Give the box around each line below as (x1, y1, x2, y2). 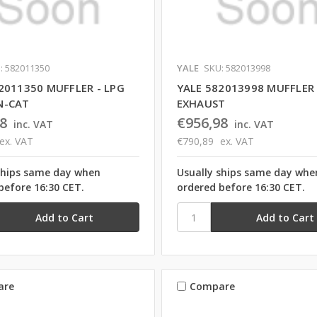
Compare (189, 279, 235, 293)
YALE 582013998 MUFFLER (176, 81, 315, 96)
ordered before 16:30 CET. (176, 180, 305, 195)
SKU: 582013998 (203, 62, 270, 75)
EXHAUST (176, 96, 226, 111)
